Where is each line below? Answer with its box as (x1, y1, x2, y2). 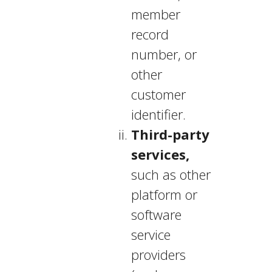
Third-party (131, 125, 209, 143)
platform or (131, 185, 197, 203)
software (131, 205, 182, 223)
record (131, 25, 169, 43)
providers (131, 245, 186, 263)
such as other (131, 165, 211, 183)
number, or (131, 45, 197, 63)
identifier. (131, 105, 186, 123)
